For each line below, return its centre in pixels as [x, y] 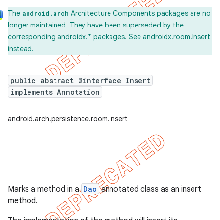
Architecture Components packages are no [140, 13]
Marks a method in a [44, 189]
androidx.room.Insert [177, 37]
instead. [21, 49]
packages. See [117, 37]
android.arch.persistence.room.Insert [68, 119]
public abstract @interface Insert [80, 80]
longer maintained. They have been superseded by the [96, 25]
